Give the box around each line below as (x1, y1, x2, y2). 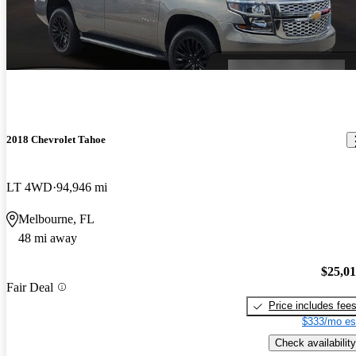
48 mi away (18, 230, 77, 245)
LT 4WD (6, 180, 52, 194)
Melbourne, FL (18, 211, 95, 226)
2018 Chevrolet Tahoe (6, 133, 106, 146)
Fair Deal (6, 280, 53, 294)
